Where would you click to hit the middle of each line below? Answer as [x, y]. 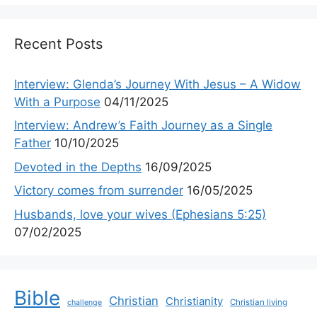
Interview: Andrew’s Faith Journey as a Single [143, 125]
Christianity [194, 301]
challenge [85, 302]
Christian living [259, 302]
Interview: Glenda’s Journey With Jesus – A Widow [157, 84]
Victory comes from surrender [99, 190]
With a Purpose [57, 102]
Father [33, 143]
